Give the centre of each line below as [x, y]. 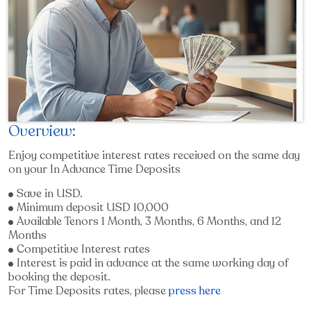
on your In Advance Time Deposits [94, 169]
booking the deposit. [59, 277]
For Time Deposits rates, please [89, 291]
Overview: [42, 131]
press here [195, 291]
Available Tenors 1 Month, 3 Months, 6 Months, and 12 [149, 221]
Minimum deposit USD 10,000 [93, 208]
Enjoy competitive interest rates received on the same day [154, 155]
